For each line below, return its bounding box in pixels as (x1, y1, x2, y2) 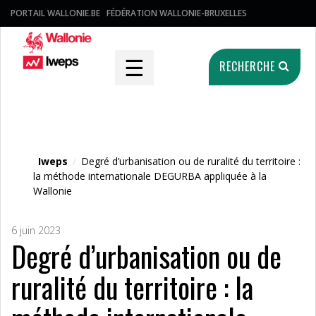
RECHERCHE (219, 58, 279, 75)
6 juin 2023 (11, 224, 61, 237)
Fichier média (22, 128, 150, 170)
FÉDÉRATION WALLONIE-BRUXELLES (107, 7, 247, 19)
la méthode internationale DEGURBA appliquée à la (33, 169, 267, 183)
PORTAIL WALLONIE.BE (11, 7, 100, 19)
